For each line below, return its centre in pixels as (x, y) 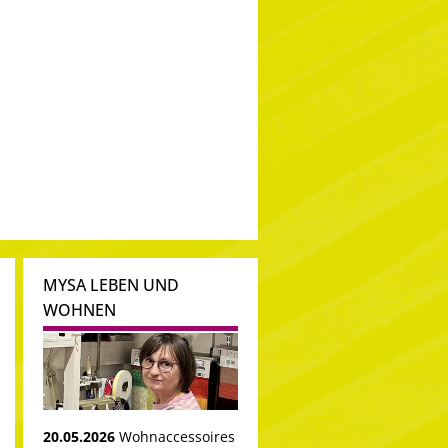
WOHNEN (79, 310)
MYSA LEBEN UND (111, 285)
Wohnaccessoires (177, 436)
